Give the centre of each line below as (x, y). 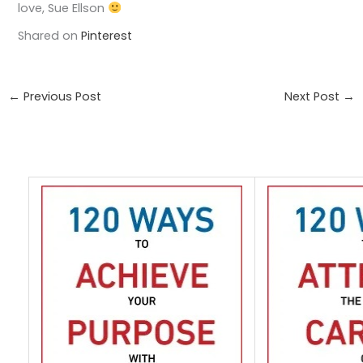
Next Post (314, 96)
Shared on (50, 36)
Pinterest (107, 36)
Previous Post (60, 96)
